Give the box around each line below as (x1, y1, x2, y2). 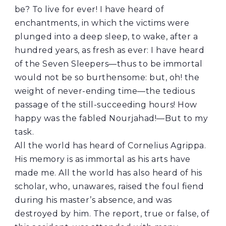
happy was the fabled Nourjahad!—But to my (14, 114, 208, 124)
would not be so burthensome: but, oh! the (14, 73, 200, 83)
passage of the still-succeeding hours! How (14, 100, 197, 110)
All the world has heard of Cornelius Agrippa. (14, 141, 206, 151)
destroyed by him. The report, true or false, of (14, 209, 210, 219)
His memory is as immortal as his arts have (14, 154, 191, 164)
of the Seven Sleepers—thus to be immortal (14, 59, 203, 69)
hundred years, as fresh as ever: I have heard (14, 45, 205, 55)
